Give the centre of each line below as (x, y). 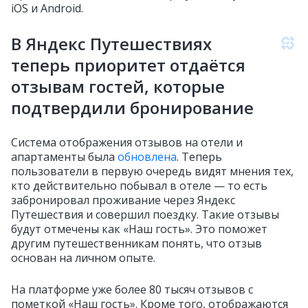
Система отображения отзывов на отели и (127, 142)
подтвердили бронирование (132, 108)
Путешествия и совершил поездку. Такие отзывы (145, 214)
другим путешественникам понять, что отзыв (136, 243)
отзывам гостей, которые (118, 86)
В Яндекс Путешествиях (111, 44)
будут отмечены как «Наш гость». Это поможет (139, 229)
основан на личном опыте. (83, 258)
